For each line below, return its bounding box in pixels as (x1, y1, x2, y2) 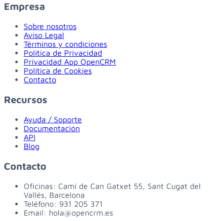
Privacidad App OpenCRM (24, 57, 116, 67)
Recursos (4, 94, 47, 106)
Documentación (24, 124, 80, 133)
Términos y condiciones (24, 39, 107, 49)
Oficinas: (24, 182, 58, 191)
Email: (24, 208, 49, 218)
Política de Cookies (24, 66, 92, 75)
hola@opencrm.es (49, 208, 113, 218)
